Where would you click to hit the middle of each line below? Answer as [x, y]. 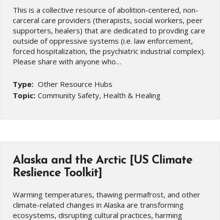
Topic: [24, 95]
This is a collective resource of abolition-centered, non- [106, 10]
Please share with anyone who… [67, 61]
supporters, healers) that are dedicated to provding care [109, 30]
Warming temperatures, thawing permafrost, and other [107, 194]
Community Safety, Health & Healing [99, 95]
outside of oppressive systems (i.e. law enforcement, [103, 41]
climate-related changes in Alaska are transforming [98, 205]
